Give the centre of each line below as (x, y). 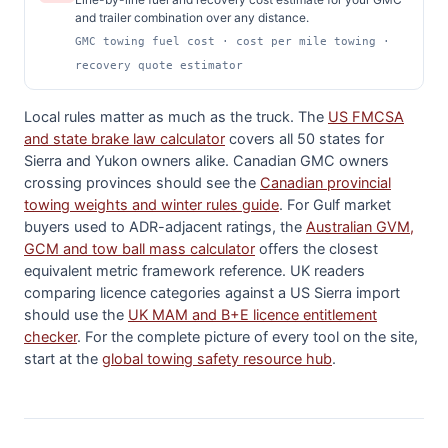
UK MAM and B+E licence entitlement (252, 314)
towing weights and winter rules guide (151, 204)
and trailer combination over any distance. (192, 17)
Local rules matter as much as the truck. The (176, 116)
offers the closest (316, 248)
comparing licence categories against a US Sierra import (212, 292)
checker (50, 336)
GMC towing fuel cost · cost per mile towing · (232, 40)
